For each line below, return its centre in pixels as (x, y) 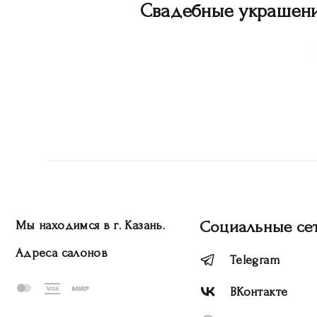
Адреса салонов (62, 253)
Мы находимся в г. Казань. (90, 225)
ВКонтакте (259, 292)
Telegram (255, 260)
